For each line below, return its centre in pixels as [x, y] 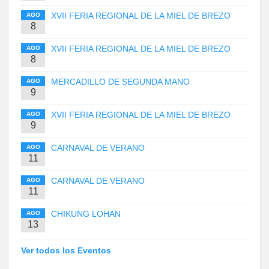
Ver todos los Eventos [66, 251]
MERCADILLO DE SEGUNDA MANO [120, 82]
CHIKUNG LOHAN [86, 214]
